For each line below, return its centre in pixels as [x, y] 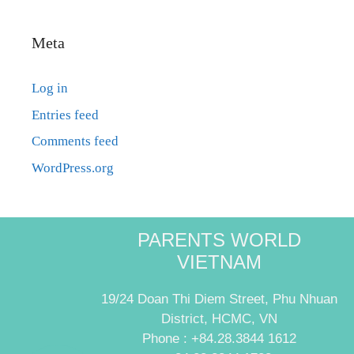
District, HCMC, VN [219, 318]
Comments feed [75, 141]
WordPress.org [73, 168]
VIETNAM [219, 262]
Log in [50, 88]
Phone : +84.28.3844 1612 [219, 338]
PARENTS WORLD [219, 239]
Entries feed [65, 115]
